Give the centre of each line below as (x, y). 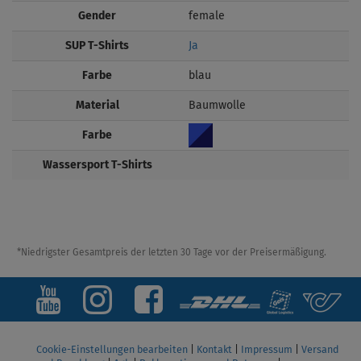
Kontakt (214, 350)
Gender (97, 16)
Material (97, 105)
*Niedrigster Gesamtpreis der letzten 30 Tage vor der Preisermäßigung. (171, 253)
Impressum (267, 350)
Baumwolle (217, 105)
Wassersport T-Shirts (97, 165)
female (207, 16)
